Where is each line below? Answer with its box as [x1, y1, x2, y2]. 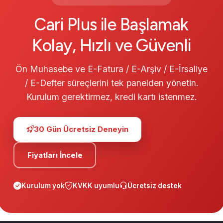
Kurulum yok [21, 182, 65, 190]
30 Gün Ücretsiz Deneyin [34, 124, 128, 134]
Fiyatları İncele [27, 150, 83, 160]
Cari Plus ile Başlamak [34, 14, 189, 35]
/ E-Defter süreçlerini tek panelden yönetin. [24, 78, 199, 89]
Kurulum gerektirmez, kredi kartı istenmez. [26, 92, 197, 103]
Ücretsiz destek [127, 182, 182, 190]
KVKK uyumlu [73, 182, 119, 190]
